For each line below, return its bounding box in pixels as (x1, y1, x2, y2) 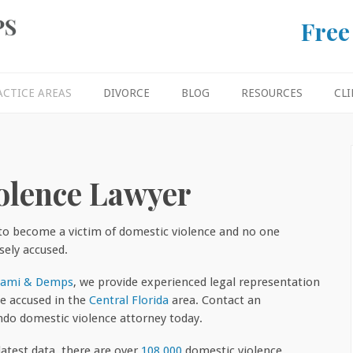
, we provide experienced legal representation (73, 274, 320, 289)
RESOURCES (240, 86, 303, 99)
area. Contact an (169, 292, 261, 307)
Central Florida (89, 292, 169, 307)
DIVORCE (102, 86, 150, 99)
